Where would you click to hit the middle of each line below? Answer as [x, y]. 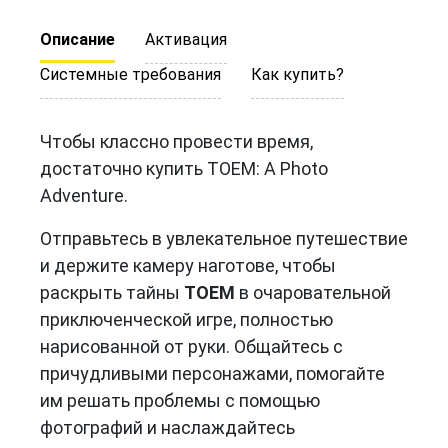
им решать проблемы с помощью [180, 400]
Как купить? [297, 74]
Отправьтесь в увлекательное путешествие [224, 238]
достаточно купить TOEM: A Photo [184, 168]
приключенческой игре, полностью [186, 319]
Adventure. [84, 195]
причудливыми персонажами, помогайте [212, 373]
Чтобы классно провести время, [176, 141]
